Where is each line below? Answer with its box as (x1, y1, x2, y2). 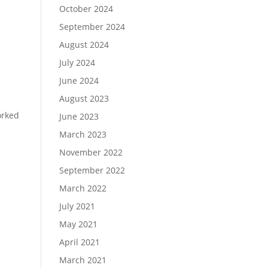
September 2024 (59, 21, 125, 32)
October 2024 (59, 3, 113, 14)
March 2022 (59, 182, 106, 194)
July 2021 (59, 200, 95, 212)
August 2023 (59, 93, 109, 104)
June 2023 (59, 111, 99, 122)
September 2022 (59, 165, 125, 176)
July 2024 (59, 57, 95, 68)
